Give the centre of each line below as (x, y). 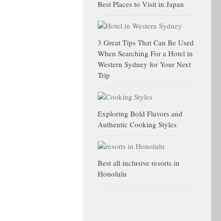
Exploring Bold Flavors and (140, 113)
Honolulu (112, 174)
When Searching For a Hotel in (145, 53)
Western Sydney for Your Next (144, 64)
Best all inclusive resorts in (139, 163)
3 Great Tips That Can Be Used (146, 42)
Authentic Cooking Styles (137, 124)
